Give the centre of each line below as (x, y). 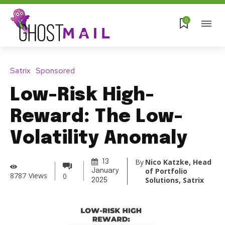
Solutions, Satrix (175, 180)
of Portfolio (166, 171)
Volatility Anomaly (99, 139)
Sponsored (55, 71)
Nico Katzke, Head (179, 162)
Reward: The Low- (96, 117)
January (105, 171)
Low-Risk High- (82, 96)
